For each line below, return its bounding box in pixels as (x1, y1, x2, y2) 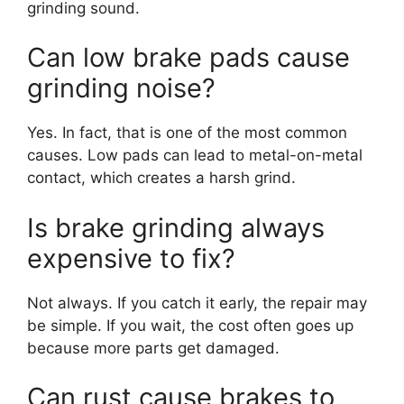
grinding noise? (27, 72, 216, 104)
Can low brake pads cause (27, 41, 350, 73)
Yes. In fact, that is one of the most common (27, 124, 347, 142)
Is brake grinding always (27, 211, 325, 243)
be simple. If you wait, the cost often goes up (27, 316, 353, 335)
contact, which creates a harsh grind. (27, 169, 296, 187)
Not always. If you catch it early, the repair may (27, 293, 367, 312)
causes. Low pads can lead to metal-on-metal (27, 146, 363, 164)
